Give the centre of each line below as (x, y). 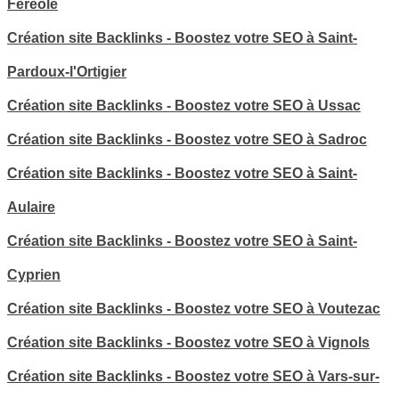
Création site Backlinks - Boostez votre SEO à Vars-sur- (193, 377)
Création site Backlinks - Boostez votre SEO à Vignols (188, 343)
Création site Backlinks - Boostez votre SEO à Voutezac (194, 309)
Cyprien (34, 275)
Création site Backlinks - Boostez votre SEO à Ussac (184, 106)
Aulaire (31, 208)
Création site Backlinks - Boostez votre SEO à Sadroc (187, 140)
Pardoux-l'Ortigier (67, 72)
